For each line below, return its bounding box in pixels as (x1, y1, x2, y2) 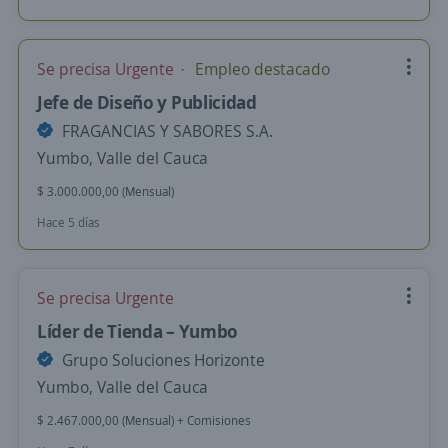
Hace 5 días (37, 214, 100, 231)
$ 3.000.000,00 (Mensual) (37, 183, 174, 200)
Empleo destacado (191, 58, 330, 80)
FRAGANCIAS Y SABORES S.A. (58, 120, 273, 142)
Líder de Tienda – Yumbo (37, 319, 239, 343)
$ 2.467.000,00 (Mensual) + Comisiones (37, 412, 251, 429)
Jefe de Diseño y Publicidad (37, 90, 257, 114)
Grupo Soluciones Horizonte (58, 349, 265, 371)
